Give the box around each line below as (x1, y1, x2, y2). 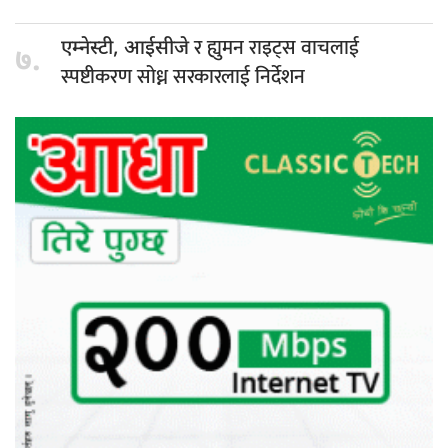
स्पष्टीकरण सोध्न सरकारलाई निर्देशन (61, 59, 305, 94)
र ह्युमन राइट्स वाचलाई (194, 30, 359, 65)
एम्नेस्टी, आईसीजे (61, 35, 194, 62)
